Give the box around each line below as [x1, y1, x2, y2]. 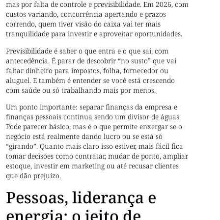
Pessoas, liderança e [6, 186, 157, 208]
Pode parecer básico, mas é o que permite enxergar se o [6, 122, 183, 132]
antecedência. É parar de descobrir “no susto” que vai [6, 55, 177, 65]
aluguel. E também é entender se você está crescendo [6, 75, 175, 85]
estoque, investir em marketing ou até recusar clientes [6, 161, 179, 171]
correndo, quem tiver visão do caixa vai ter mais [6, 19, 161, 29]
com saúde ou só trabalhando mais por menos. [6, 85, 156, 95]
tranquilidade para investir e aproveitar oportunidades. [6, 29, 183, 39]
